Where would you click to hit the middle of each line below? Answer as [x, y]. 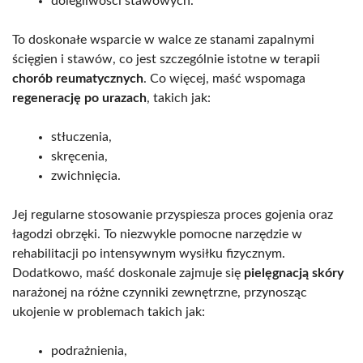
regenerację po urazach [79, 98]
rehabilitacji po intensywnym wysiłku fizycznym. [149, 253]
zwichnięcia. [86, 175]
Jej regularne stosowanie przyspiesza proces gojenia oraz [173, 214]
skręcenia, [79, 156]
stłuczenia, [81, 137]
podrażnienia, [89, 350]
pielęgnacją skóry [294, 273]
